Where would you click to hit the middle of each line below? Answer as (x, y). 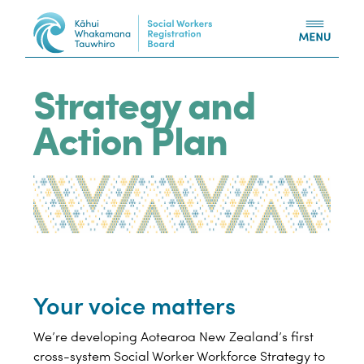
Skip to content (230, 52)
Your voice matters (135, 305)
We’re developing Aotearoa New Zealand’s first (174, 336)
